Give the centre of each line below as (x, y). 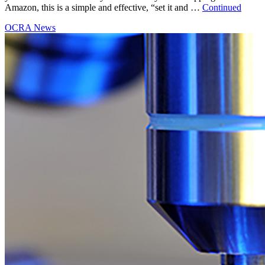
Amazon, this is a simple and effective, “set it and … (104, 7)
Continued (222, 7)
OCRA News (30, 27)
